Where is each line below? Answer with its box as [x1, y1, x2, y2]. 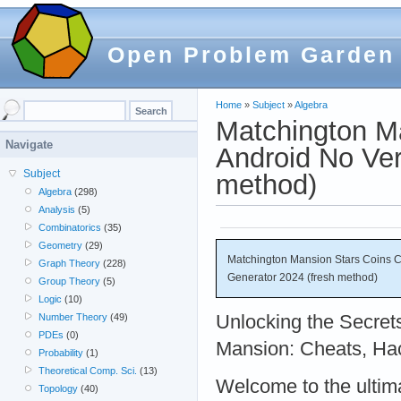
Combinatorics [38, 222, 102, 233]
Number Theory [38, 311, 108, 322]
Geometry [38, 240, 83, 251]
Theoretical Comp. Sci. [38, 365, 138, 376]
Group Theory [38, 276, 101, 286]
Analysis [38, 204, 76, 215]
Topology [38, 383, 79, 394]
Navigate [5, 138, 53, 151]
